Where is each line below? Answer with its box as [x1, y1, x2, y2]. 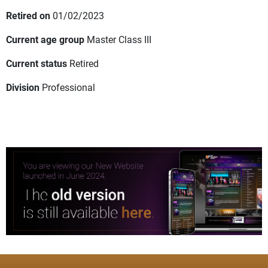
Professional [42, 81, 95, 94]
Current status [6, 57, 67, 70]
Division [6, 81, 39, 94]
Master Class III [87, 33, 151, 46]
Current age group [6, 33, 84, 46]
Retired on [6, 9, 50, 22]
